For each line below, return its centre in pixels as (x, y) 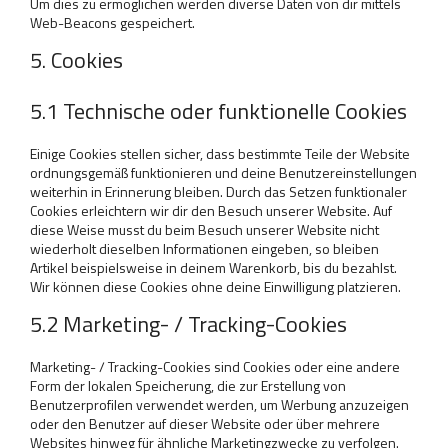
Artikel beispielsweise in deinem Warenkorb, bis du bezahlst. (213, 267)
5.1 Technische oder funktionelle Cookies (218, 111)
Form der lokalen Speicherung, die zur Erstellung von (188, 385)
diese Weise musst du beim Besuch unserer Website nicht (204, 229)
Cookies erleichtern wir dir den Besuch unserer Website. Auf (211, 210)
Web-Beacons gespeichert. (112, 22)
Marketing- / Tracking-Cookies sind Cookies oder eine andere (215, 366)
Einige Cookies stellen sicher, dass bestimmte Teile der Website (220, 153)
